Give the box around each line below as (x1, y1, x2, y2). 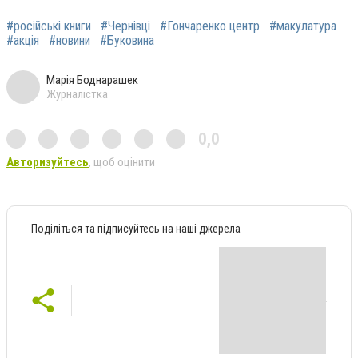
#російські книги (6, 18, 91, 34)
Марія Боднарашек (46, 72, 138, 87)
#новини (49, 32, 90, 48)
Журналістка (46, 86, 108, 101)
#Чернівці (101, 18, 150, 34)
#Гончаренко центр (160, 18, 260, 34)
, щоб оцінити (89, 154, 155, 169)
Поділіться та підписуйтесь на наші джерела (31, 221, 241, 235)
